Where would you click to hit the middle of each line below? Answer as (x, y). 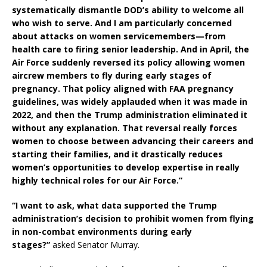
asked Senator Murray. (96, 245)
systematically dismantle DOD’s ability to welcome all (128, 10)
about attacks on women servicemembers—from (119, 36)
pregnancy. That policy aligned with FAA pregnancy (123, 89)
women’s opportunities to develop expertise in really (126, 167)
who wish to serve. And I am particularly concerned (122, 23)
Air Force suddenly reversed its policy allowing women (128, 63)
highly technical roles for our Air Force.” (98, 181)
